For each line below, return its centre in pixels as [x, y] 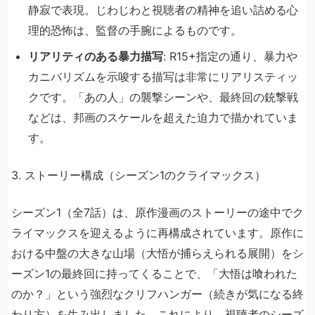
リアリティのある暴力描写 [96, 57]
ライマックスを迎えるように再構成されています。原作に [157, 233]
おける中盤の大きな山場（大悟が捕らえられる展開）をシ [157, 253]
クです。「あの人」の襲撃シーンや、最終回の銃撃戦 [163, 97]
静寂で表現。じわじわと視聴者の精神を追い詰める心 [163, 10]
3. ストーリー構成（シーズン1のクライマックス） [139, 175]
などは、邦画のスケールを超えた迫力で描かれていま [163, 118]
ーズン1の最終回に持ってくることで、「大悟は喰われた [154, 274]
